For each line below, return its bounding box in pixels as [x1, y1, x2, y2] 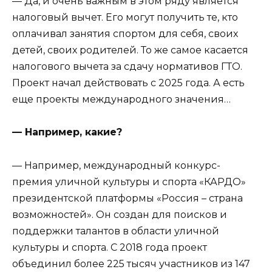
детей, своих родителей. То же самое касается [12, 44, 248, 56]
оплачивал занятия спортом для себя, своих [12, 28, 238, 40]
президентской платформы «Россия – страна [12, 192, 243, 204]
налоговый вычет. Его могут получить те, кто [12, 12, 238, 24]
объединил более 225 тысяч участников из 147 [12, 257, 250, 270]
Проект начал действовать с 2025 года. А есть [12, 77, 245, 89]
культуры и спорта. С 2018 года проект [12, 241, 207, 253]
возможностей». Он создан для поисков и [12, 208, 227, 220]
